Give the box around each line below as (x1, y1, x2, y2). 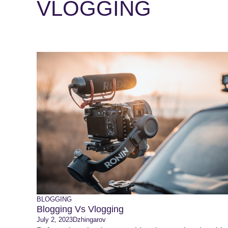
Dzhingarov (73, 216, 106, 223)
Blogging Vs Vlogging (37, 204, 124, 214)
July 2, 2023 (37, 216, 73, 223)
